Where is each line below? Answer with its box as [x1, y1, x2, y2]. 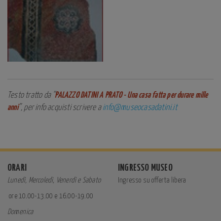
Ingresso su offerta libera [118, 177, 186, 184]
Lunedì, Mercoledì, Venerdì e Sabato [7, 177, 101, 184]
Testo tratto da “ [7, 91, 55, 100]
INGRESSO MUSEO [118, 163, 173, 173]
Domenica [7, 208, 34, 216]
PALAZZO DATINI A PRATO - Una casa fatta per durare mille [55, 91, 208, 100]
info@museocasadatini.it [103, 104, 177, 112]
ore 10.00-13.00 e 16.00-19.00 [7, 192, 93, 200]
